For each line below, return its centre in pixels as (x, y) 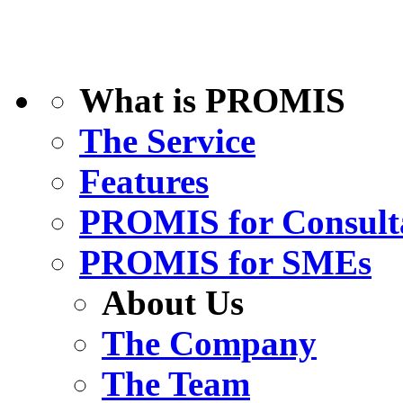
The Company (209, 344)
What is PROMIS (212, 101)
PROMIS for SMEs (225, 263)
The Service (167, 141)
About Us (173, 303)
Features (144, 182)
